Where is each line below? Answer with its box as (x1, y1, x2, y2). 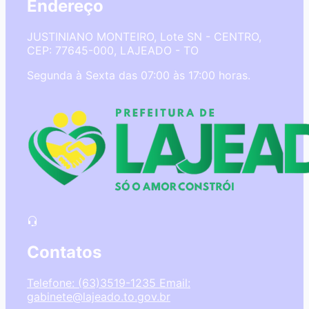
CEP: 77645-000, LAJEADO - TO (27, 43, 199, 58)
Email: (156, 275, 190, 290)
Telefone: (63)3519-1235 (27, 275, 156, 290)
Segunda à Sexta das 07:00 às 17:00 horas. (27, 68, 250, 83)
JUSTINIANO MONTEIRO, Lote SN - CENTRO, (27, 30, 261, 44)
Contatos (27, 241, 101, 262)
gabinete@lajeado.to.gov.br (27, 289, 170, 303)
